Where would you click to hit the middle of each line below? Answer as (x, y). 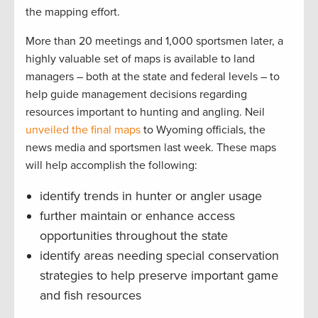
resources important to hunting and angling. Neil (145, 112)
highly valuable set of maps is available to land (140, 59)
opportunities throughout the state (134, 235)
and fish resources (91, 295)
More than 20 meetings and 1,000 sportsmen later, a (154, 41)
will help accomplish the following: (111, 165)
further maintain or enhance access (137, 215)
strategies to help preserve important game (159, 275)
